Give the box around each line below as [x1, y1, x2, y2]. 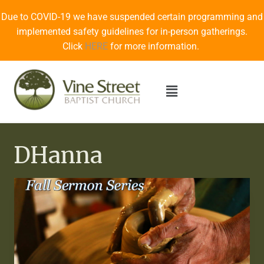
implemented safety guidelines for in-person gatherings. [16, 26, 247, 37]
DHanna [14, 141, 103, 170]
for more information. [108, 41, 202, 52]
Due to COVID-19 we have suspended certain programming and [1, 11, 263, 22]
